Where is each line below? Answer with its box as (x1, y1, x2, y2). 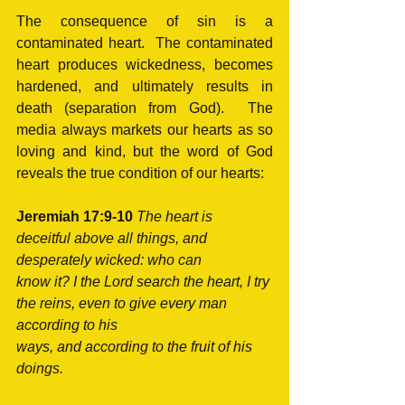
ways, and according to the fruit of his (16, 338, 256, 354)
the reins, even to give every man (16, 295, 231, 311)
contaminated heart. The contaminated (16, 34, 273, 51)
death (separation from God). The (16, 99, 273, 116)
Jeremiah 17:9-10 (16, 208, 137, 224)
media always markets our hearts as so (16, 121, 273, 137)
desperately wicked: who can (16, 251, 202, 268)
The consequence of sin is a (16, 13, 273, 29)
